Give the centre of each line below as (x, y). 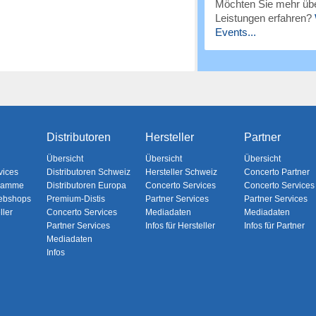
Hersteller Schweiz (181, 172)
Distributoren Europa (86, 186)
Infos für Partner (274, 226)
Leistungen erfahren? (265, 18)
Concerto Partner (276, 172)
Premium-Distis (75, 199)
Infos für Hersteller (180, 226)
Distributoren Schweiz (88, 172)
